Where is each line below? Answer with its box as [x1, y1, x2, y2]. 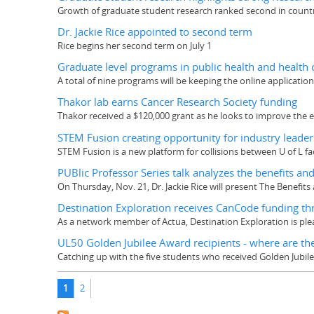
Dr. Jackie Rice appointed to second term [57, 24, 252, 39]
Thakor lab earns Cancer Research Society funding [57, 95, 297, 110]
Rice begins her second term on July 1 [57, 39, 212, 52]
